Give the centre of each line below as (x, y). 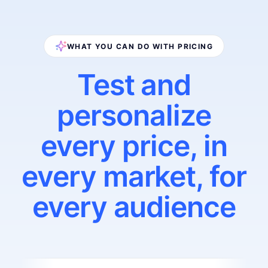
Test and (134, 85)
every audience (134, 207)
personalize (134, 115)
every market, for (134, 176)
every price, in (134, 146)
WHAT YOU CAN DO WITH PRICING (140, 46)
